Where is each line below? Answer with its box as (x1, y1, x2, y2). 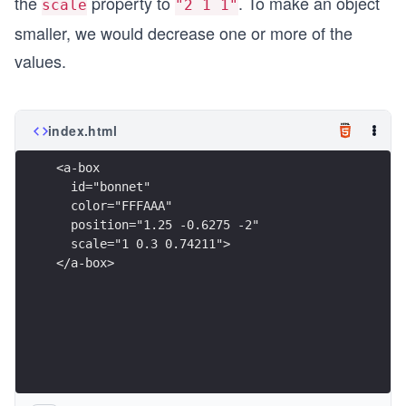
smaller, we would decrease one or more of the (14, 20, 353, 44)
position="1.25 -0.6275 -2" (56, 217, 259, 233)
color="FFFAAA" (56, 198, 172, 214)
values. (14, 48, 66, 72)
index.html (48, 121, 117, 140)
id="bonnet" (56, 179, 150, 195)
